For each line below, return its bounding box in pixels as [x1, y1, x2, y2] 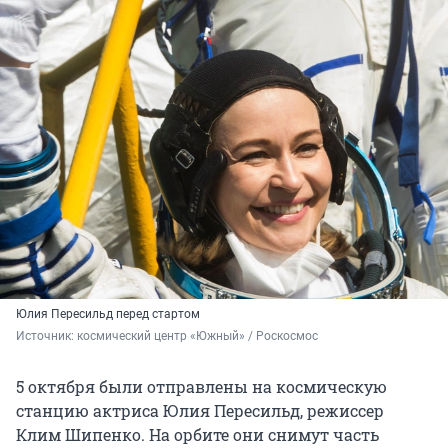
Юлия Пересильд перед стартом [16, 307, 200, 322]
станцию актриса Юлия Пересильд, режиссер [16, 400, 384, 422]
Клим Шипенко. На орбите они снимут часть [16, 424, 379, 446]
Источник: [16, 329, 77, 344]
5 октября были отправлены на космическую [16, 376, 387, 398]
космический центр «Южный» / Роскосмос [77, 329, 318, 344]
